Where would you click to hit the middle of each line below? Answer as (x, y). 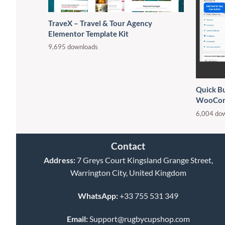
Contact (128, 146)
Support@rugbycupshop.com (139, 218)
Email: (77, 218)
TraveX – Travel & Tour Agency (100, 23)
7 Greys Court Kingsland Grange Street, (144, 160)
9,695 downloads (73, 47)
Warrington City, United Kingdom (128, 173)
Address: (59, 160)
